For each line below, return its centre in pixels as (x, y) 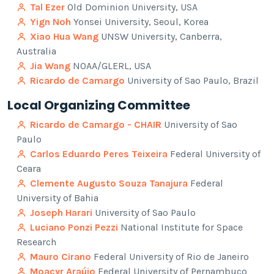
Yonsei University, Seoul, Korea (140, 22)
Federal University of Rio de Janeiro (170, 257)
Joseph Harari (61, 213)
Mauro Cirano (61, 257)
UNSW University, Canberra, (160, 37)
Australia (36, 51)
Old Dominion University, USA (131, 7)
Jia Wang (50, 66)
